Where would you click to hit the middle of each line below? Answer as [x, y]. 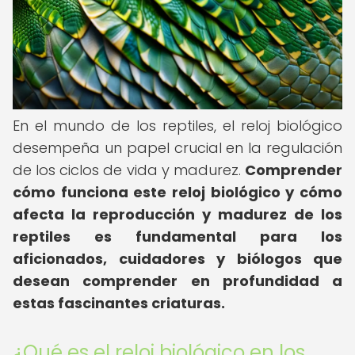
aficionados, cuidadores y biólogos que [177, 259]
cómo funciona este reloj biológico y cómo [177, 192]
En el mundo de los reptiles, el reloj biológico [177, 126]
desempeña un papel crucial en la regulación [177, 148]
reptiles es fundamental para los [177, 237]
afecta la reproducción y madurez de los [177, 214]
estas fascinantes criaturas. [119, 303]
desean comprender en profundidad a [177, 281]
